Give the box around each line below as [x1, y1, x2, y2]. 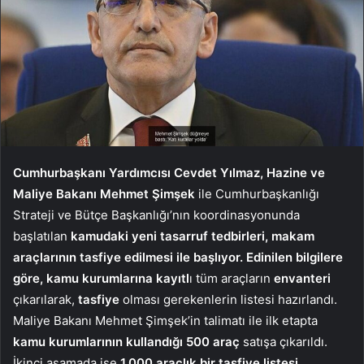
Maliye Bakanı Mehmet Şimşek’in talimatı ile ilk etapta [13, 313, 318, 329]
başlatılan [13, 228, 67, 245]
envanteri [274, 271, 331, 287]
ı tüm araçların [189, 271, 274, 287]
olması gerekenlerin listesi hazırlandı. [119, 292, 337, 308]
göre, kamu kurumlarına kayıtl [13, 271, 189, 287]
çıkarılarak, [13, 292, 78, 308]
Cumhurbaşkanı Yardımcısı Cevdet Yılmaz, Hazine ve [13, 165, 325, 181]
